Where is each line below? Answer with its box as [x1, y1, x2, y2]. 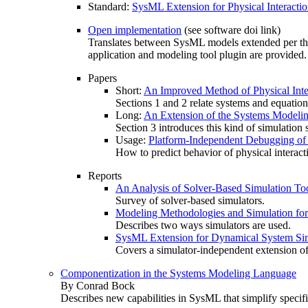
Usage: [115, 134, 148, 146]
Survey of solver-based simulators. [115, 195, 265, 206]
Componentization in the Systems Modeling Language [60, 267, 296, 279]
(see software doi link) [181, 24, 280, 36]
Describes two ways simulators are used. [115, 219, 291, 231]
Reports [88, 170, 122, 181]
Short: [115, 85, 144, 96]
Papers [88, 72, 117, 84]
